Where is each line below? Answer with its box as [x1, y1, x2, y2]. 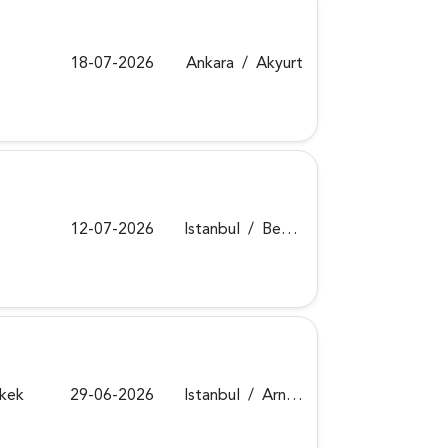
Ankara [186, 51, 235, 74]
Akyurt [256, 51, 304, 74]
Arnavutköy [262, 383, 287, 406]
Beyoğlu [262, 217, 282, 240]
